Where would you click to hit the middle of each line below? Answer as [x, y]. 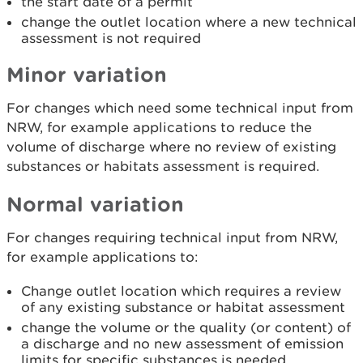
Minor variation [87, 74]
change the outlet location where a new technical [189, 22]
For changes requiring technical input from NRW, [172, 237]
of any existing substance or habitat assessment [183, 307]
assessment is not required [113, 38]
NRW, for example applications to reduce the [159, 127]
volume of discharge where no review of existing [171, 147]
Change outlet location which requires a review [181, 291]
